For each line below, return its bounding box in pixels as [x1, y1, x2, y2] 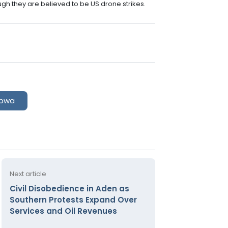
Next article [9, 168, 46, 179]
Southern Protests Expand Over [9, 194, 137, 205]
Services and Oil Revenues [9, 205, 117, 216]
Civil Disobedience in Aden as [9, 183, 129, 194]
